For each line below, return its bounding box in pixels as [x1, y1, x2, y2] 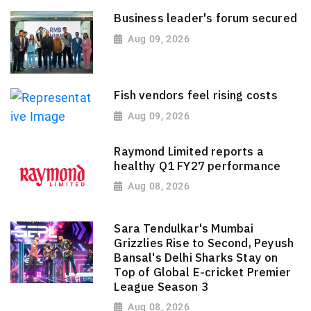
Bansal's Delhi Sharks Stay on [114, 249, 278, 265]
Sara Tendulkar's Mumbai [114, 220, 254, 236]
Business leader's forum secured [114, 10, 297, 26]
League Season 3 [114, 278, 209, 294]
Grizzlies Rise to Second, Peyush [114, 235, 294, 251]
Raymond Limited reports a [114, 143, 264, 159]
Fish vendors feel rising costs [114, 87, 278, 103]
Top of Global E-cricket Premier [114, 264, 291, 280]
